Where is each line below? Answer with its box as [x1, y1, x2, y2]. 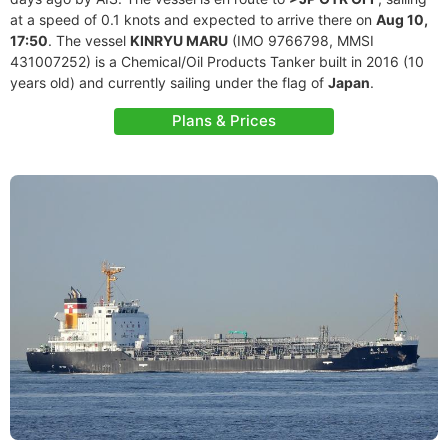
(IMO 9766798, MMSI [228, 32, 374, 49]
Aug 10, [376, 11, 428, 28]
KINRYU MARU [130, 32, 228, 49]
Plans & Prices [172, 111, 276, 130]
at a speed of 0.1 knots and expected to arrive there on [10, 11, 376, 28]
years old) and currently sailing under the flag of [10, 74, 328, 91]
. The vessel [48, 32, 130, 49]
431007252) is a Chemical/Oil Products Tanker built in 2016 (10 [10, 53, 424, 70]
